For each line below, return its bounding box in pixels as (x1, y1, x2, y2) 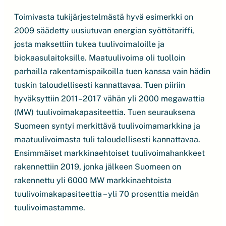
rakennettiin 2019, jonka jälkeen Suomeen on (14, 162, 181, 172)
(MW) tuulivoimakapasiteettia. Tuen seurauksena (14, 107, 195, 117)
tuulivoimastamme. (14, 203, 87, 212)
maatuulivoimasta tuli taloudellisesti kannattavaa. (14, 135, 200, 144)
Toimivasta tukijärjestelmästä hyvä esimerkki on (14, 12, 193, 22)
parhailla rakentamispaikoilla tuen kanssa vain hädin (14, 67, 210, 76)
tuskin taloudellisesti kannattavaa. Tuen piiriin (14, 80, 185, 90)
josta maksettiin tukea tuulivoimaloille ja (14, 39, 164, 49)
